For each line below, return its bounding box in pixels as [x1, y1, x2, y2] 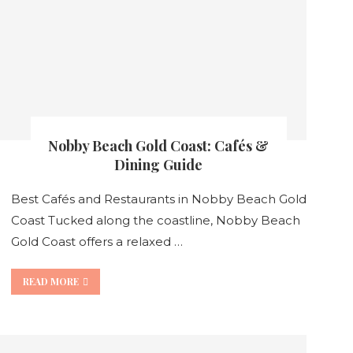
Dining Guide [114, 154, 203, 174]
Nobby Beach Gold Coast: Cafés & [48, 136, 269, 155]
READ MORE [22, 274, 79, 288]
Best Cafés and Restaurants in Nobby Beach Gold [10, 191, 307, 206]
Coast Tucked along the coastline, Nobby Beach [10, 212, 300, 228]
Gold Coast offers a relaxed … [10, 233, 183, 249]
